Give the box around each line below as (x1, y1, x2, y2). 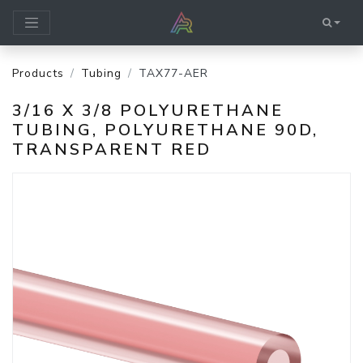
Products (12, 66, 64, 81)
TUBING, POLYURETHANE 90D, (12, 119, 318, 141)
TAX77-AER (139, 66, 208, 81)
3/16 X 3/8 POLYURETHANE (12, 100, 284, 122)
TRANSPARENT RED (12, 139, 211, 160)
